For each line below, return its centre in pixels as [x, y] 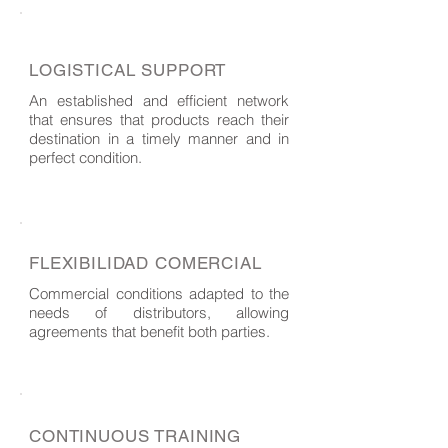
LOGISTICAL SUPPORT [128, 70]
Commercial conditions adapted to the [159, 293]
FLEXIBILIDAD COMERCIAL [145, 263]
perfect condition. [85, 157]
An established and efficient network [159, 100]
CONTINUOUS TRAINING [135, 436]
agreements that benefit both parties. [149, 331]
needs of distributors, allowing [159, 312]
